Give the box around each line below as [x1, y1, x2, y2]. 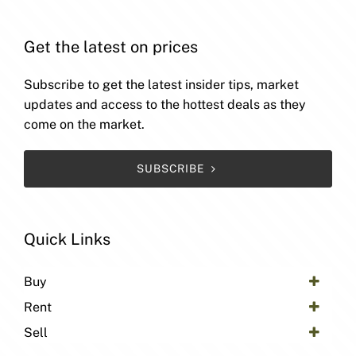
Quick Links [24, 230, 110, 249]
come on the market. [24, 117, 145, 132]
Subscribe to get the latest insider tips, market [24, 77, 299, 92]
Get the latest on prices [24, 37, 198, 56]
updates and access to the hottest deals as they [24, 97, 306, 112]
